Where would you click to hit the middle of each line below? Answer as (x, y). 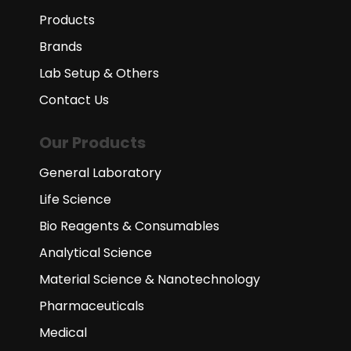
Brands (61, 47)
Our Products (92, 143)
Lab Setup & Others (99, 73)
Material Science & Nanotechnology (150, 279)
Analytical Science (96, 253)
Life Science (75, 199)
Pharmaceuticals (92, 306)
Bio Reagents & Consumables (129, 226)
